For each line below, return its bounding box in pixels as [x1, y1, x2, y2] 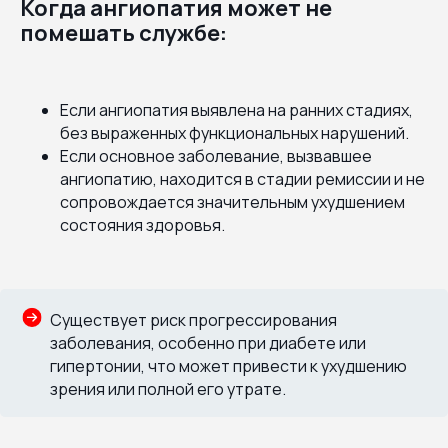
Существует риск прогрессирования [50, 308, 337, 331]
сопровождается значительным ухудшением [60, 190, 405, 213]
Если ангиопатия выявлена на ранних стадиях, [60, 98, 413, 121]
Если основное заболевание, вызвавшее [60, 144, 372, 167]
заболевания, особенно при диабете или [50, 331, 366, 354]
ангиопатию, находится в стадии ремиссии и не [60, 167, 425, 190]
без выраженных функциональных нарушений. [60, 121, 409, 144]
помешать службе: [20, 17, 227, 48]
